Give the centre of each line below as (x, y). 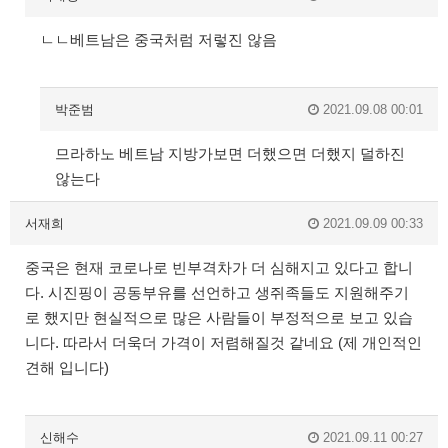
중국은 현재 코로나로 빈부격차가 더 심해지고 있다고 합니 (219, 267)
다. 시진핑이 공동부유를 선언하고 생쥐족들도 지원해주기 (217, 292)
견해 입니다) (67, 367)
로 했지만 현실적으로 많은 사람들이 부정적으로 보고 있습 (219, 317)
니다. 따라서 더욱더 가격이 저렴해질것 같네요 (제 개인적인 (223, 342)
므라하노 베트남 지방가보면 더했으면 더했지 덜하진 (230, 153)
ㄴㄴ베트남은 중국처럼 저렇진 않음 (158, 39)
